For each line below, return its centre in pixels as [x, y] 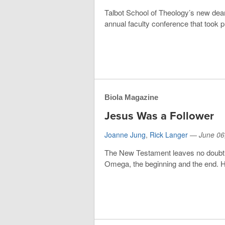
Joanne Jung [125, 134]
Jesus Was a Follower [159, 116]
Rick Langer [169, 134]
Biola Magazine [131, 97]
